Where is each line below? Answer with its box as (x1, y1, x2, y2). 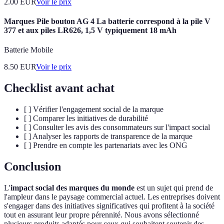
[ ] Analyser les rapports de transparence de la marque (24, 132, 192, 141)
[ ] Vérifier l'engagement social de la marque (24, 105, 163, 114)
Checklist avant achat (4, 81, 114, 95)
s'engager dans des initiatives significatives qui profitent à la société (4, 201, 214, 210)
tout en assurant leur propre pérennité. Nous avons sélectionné (4, 210, 199, 219)
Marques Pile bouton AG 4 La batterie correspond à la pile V (4, 16, 210, 25)
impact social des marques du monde (10, 183, 134, 192)
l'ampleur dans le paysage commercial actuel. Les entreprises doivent (4, 192, 220, 201)
